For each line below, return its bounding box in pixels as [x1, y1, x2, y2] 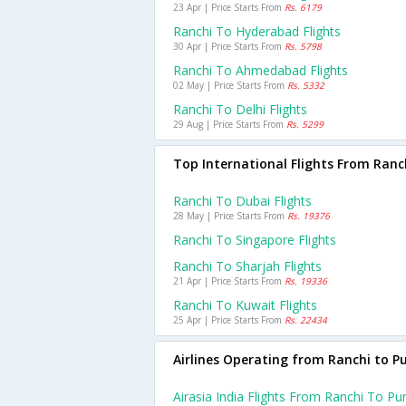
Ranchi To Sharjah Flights [173, 257, 322, 275]
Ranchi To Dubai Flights [173, 192, 312, 209]
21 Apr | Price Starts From [173, 275, 285, 287]
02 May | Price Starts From [173, 79, 287, 92]
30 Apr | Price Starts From [173, 40, 285, 53]
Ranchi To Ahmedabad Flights [173, 62, 348, 79]
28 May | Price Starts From [173, 209, 287, 222]
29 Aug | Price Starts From [173, 118, 286, 130]
